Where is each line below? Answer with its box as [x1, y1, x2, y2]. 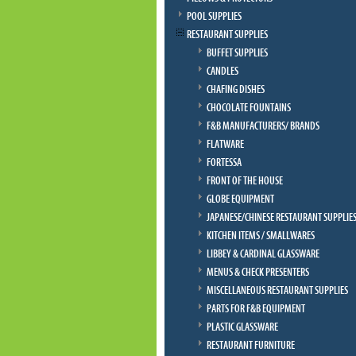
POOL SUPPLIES [187, 10, 242, 23]
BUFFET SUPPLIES [207, 47, 268, 60]
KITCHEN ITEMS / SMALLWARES [207, 230, 315, 242]
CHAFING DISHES [207, 83, 265, 96]
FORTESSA [207, 157, 242, 169]
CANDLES [207, 65, 238, 78]
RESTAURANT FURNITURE [207, 339, 295, 352]
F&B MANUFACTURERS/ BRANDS [207, 120, 319, 133]
